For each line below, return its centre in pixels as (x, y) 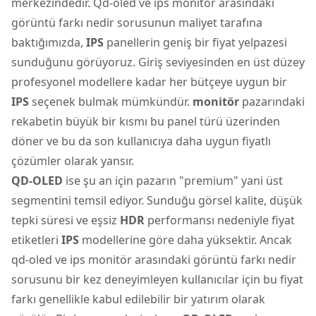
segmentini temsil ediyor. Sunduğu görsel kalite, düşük (157, 200)
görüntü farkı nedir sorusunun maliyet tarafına (137, 22)
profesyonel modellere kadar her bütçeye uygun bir (149, 81)
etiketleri (36, 239)
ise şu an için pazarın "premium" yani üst (173, 180)
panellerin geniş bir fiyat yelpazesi (195, 42)
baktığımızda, (49, 42)
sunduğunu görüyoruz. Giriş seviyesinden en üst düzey (158, 62)
